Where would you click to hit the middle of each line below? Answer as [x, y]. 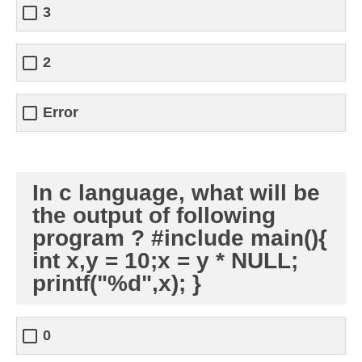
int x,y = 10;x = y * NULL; [165, 261]
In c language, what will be [176, 193]
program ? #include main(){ [180, 238]
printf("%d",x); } [117, 283]
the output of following [154, 215]
